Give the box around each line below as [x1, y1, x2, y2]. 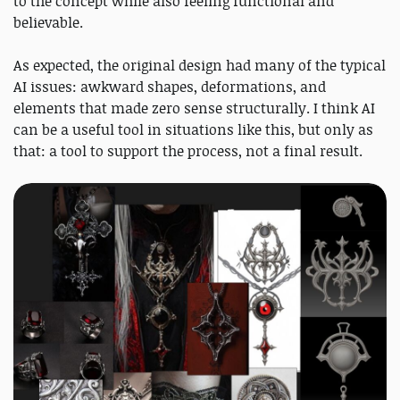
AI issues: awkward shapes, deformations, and [13, 77, 326, 97]
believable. [13, 12, 83, 33]
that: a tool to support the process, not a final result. [13, 141, 362, 162]
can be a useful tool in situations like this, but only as [13, 120, 373, 140]
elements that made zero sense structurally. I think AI [13, 98, 375, 119]
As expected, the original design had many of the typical [13, 55, 386, 76]
